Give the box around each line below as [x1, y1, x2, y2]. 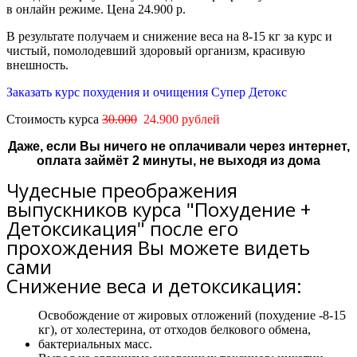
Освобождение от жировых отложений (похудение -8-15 [38, 308, 346, 322]
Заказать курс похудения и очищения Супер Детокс [6, 85, 287, 99]
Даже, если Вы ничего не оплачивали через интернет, [7, 139, 350, 153]
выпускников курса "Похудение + [6, 196, 311, 222]
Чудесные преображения [6, 177, 237, 203]
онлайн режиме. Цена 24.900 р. [13, 2, 189, 16]
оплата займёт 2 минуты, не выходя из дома [37, 154, 320, 167]
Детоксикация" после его [6, 215, 238, 241]
